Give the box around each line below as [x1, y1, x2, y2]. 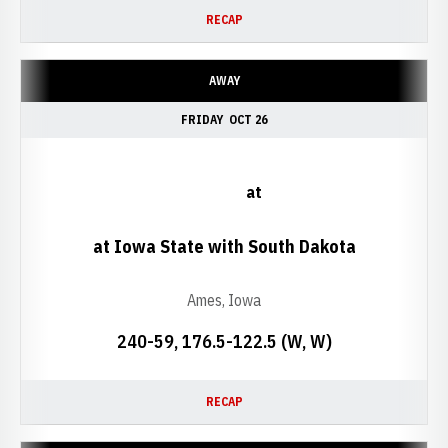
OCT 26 [229, 112, 267, 127]
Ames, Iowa [187, 290, 261, 310]
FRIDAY [181, 112, 223, 127]
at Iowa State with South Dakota [92, 235, 356, 258]
